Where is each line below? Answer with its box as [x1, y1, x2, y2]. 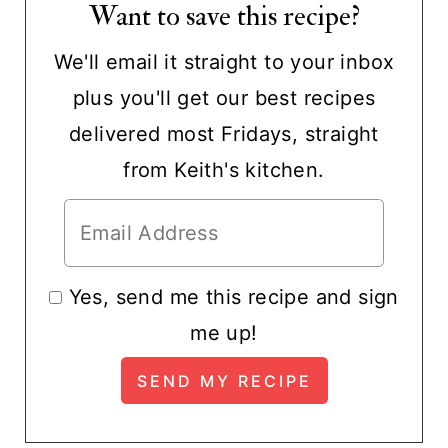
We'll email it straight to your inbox [53, 49, 395, 74]
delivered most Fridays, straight [69, 121, 379, 146]
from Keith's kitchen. [123, 157, 325, 182]
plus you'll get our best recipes [72, 85, 376, 110]
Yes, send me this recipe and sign [68, 285, 399, 310]
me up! [190, 321, 258, 346]
